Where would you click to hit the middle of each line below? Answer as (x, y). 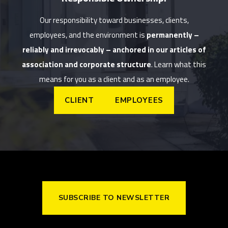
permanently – (173, 35)
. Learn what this (179, 65)
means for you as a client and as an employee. (114, 79)
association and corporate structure (87, 65)
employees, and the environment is (88, 35)
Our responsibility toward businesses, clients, (114, 20)
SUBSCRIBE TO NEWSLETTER (114, 197)
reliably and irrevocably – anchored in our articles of (114, 50)
